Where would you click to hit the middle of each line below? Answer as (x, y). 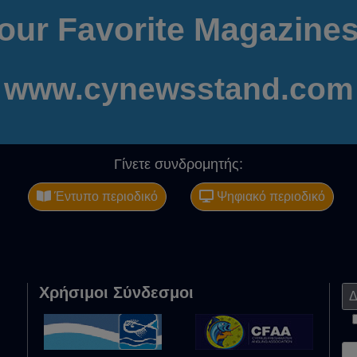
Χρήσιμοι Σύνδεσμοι (116, 293)
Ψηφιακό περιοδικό (269, 197)
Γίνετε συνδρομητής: (178, 165)
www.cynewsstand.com (178, 89)
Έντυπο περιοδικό (104, 197)
